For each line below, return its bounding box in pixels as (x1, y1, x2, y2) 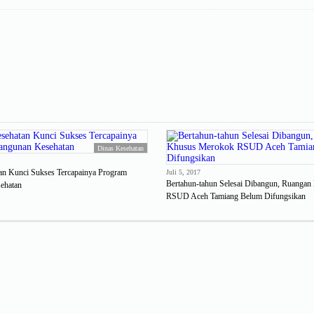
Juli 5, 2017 (165, 168, 200, 176)
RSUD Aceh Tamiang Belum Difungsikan (165, 191, 306, 201)
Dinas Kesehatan (97, 144, 144, 152)
